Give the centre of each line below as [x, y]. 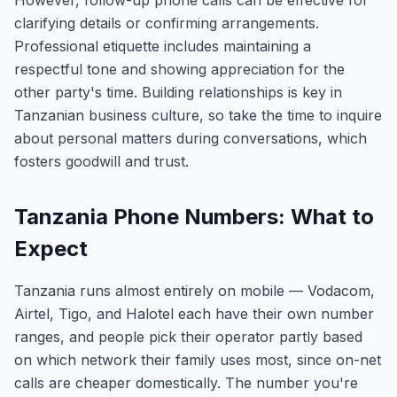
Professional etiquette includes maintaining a [163, 46]
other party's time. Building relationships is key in [178, 92]
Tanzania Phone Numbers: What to [194, 217]
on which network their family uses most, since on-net [198, 360]
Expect [51, 249]
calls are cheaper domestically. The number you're [186, 383]
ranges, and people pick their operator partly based [188, 337]
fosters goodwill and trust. [101, 161]
